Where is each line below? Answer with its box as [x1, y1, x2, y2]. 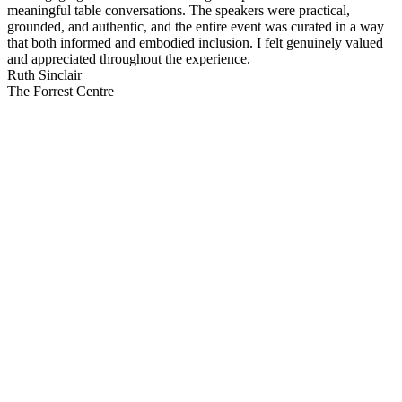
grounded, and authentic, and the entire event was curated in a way [7, 18, 384, 34]
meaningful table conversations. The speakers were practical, [7, 2, 350, 18]
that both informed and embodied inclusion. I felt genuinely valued [7, 34, 383, 50]
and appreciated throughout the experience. [7, 50, 250, 66]
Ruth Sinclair [7, 66, 82, 83]
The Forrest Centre [7, 83, 114, 99]
